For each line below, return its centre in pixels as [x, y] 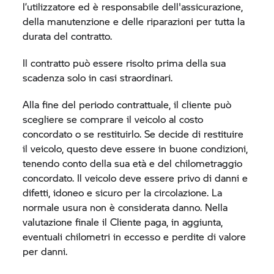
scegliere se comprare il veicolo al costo [113, 119]
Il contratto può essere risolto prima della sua [124, 63]
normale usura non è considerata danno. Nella [125, 207]
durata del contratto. [68, 36]
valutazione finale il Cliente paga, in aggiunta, [123, 222]
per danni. [45, 251]
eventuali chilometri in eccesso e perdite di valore [135, 236]
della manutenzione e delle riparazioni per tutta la [134, 21]
